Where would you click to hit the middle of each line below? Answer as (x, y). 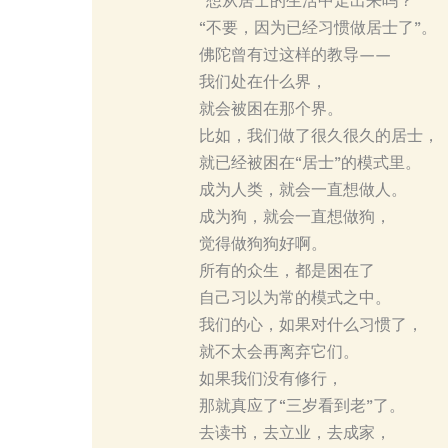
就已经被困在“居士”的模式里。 (309, 163)
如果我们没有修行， (270, 379)
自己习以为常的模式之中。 (294, 298)
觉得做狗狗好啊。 (262, 244)
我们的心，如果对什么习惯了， (310, 325)
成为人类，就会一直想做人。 (302, 190)
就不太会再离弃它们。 (278, 352)
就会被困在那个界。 (270, 109)
